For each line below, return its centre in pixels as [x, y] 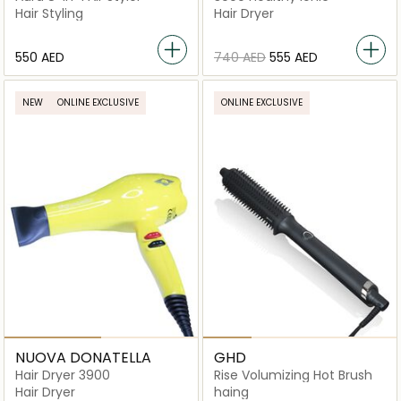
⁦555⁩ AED [294, 58]
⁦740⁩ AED [240, 58]
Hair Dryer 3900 [63, 375]
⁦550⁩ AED [40, 58]
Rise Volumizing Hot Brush [293, 375]
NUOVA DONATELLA [83, 358]
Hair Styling [49, 14]
